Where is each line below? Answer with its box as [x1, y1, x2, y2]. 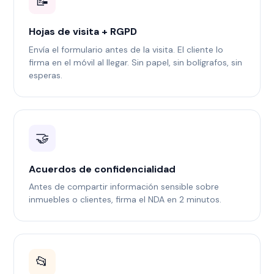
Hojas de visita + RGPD [29, 25, 138, 39]
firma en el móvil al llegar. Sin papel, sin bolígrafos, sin [29, 56, 243, 68]
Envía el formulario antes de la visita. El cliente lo [29, 43, 224, 55]
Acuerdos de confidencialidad [29, 162, 176, 176]
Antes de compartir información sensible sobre [29, 180, 220, 192]
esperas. [29, 69, 63, 81]
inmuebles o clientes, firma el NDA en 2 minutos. [29, 193, 222, 205]
